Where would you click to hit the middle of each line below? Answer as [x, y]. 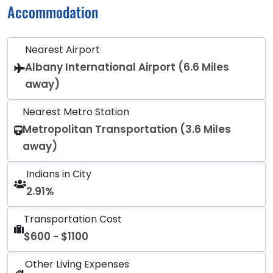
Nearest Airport [62, 49]
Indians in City [59, 174]
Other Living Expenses [77, 264]
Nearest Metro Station [76, 112]
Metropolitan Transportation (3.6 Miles [127, 129]
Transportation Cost [73, 219]
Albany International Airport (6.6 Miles [127, 67]
